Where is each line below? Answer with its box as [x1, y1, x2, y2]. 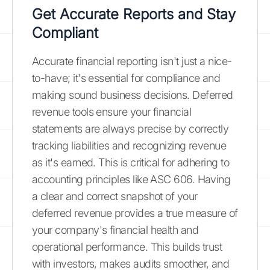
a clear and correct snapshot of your [32, 189, 198, 202]
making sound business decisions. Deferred [32, 88, 233, 101]
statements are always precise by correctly [32, 122, 229, 135]
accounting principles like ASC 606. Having [32, 172, 231, 186]
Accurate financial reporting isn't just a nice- [32, 54, 232, 67]
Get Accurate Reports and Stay [32, 5, 236, 23]
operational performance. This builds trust [32, 240, 222, 253]
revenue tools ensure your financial [32, 105, 192, 118]
